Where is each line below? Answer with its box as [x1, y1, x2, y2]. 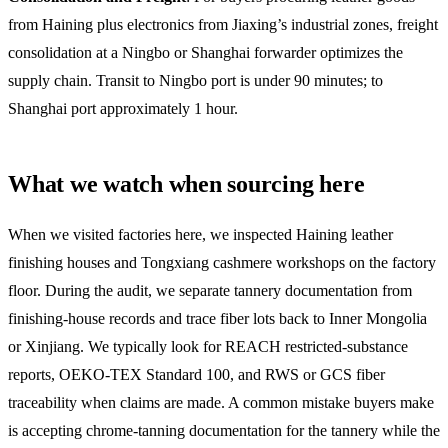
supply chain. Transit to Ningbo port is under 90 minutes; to [8, 71, 383, 89]
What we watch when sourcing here [8, 170, 365, 197]
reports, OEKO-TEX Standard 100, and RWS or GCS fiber [8, 365, 385, 383]
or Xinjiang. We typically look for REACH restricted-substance [8, 337, 408, 355]
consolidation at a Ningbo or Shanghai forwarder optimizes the [8, 43, 403, 61]
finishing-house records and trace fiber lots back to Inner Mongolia [8, 309, 427, 327]
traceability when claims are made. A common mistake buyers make [8, 393, 434, 411]
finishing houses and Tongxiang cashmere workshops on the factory [8, 253, 436, 271]
